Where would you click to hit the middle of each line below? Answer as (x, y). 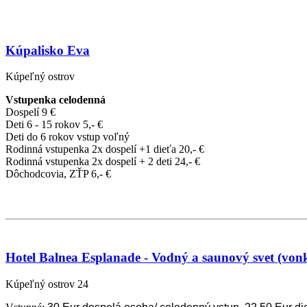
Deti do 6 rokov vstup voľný (67, 137)
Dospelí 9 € (30, 112)
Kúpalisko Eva (48, 50)
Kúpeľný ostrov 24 (47, 284)
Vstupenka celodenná (56, 100)
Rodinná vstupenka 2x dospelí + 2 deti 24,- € (103, 162)
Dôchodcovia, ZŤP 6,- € (58, 174)
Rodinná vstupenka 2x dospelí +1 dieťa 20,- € (105, 149)
